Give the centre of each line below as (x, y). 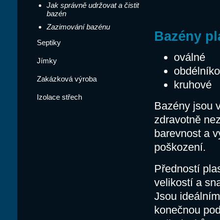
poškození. (180, 147)
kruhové (193, 85)
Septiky (49, 42)
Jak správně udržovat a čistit (93, 5)
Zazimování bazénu (78, 27)
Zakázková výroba (67, 79)
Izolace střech (59, 97)
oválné (190, 57)
